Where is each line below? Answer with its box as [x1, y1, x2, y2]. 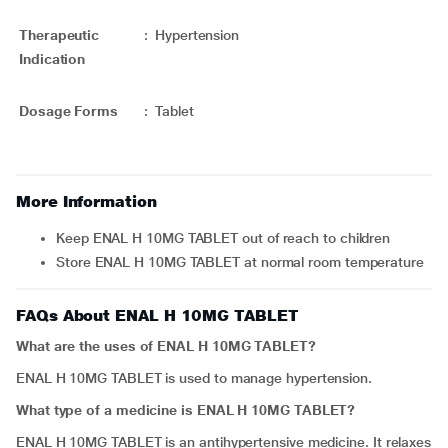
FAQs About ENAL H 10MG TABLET [16, 306, 299, 325]
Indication [19, 51, 86, 67]
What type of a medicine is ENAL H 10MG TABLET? [16, 402, 356, 418]
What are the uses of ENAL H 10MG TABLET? [16, 338, 316, 354]
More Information [16, 192, 157, 211]
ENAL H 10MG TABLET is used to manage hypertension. [16, 370, 372, 386]
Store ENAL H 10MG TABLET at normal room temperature [64, 254, 424, 270]
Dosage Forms [19, 103, 119, 119]
